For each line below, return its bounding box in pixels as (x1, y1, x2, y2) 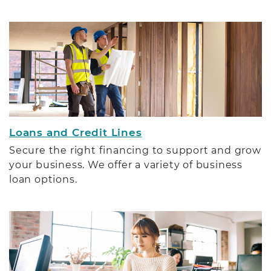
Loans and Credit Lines (9, 126, 142, 139)
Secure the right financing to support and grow (9, 144, 261, 156)
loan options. (9, 173, 77, 185)
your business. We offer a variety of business (9, 158, 243, 171)
